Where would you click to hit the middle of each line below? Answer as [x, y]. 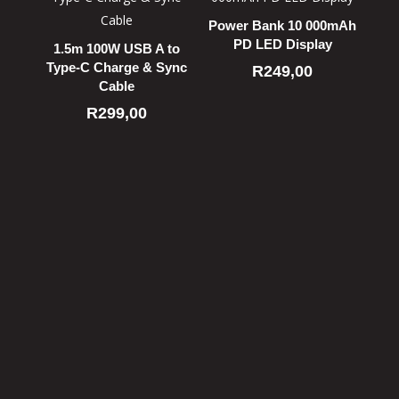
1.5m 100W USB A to [116, 48]
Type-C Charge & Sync [116, 67]
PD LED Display [282, 44]
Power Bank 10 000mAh [283, 25]
